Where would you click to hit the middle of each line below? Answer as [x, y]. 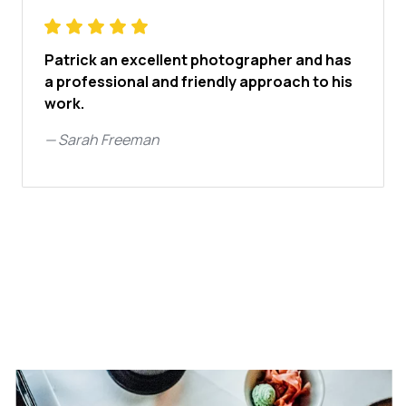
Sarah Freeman [109, 140]
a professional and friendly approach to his [198, 82]
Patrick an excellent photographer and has [198, 60]
